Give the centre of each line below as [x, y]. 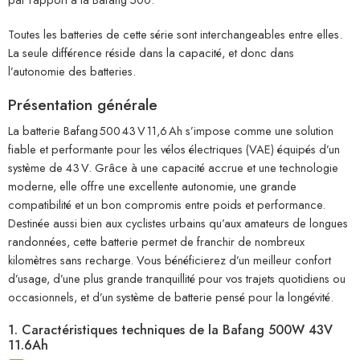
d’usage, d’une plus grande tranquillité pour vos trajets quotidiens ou [177, 279]
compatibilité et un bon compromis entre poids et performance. [167, 205]
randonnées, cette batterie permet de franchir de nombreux [156, 242]
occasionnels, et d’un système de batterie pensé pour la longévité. [171, 297]
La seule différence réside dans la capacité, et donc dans [151, 52]
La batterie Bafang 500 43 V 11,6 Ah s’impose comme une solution [171, 131]
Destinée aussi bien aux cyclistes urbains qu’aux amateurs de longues [178, 223]
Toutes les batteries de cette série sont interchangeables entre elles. [175, 34]
